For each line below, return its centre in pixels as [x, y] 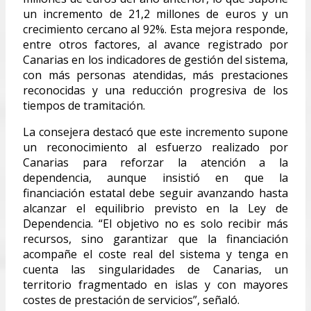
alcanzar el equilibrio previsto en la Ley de [155, 208]
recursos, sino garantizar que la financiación [155, 238]
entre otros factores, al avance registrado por [155, 44]
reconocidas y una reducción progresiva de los [155, 90]
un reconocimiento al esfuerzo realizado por [155, 147]
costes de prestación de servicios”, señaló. [131, 300]
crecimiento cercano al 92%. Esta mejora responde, [155, 29]
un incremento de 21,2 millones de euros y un [155, 14]
